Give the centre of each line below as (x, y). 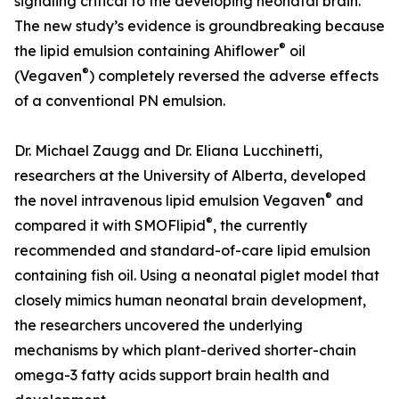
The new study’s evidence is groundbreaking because (199, 26)
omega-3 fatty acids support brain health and (172, 375)
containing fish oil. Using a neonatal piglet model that (197, 276)
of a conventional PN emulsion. (120, 101)
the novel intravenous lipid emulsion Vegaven (170, 201)
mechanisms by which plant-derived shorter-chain (185, 350)
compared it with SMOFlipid (110, 226)
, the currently (260, 226)
